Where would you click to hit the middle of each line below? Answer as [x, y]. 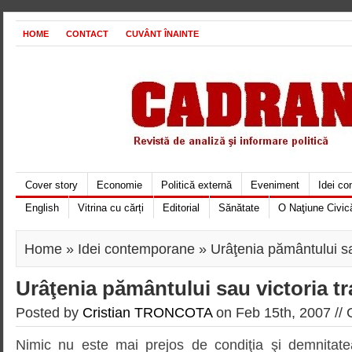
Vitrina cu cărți [111, 208]
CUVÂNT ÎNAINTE [162, 34]
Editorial [181, 208]
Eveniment [275, 185]
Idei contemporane [136, 249]
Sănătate [239, 208]
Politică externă [196, 185]
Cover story [51, 185]
